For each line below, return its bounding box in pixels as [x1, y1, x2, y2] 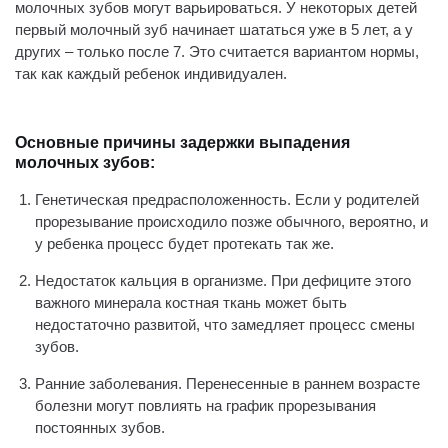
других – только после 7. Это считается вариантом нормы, [15, 43, 419, 60]
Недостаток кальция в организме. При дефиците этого [35, 272, 411, 289]
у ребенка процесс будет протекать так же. [35, 235, 334, 252]
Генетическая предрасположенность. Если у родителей [35, 191, 419, 208]
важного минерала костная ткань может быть [35, 294, 347, 311]
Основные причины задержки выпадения [15, 134, 350, 151]
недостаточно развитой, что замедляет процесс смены [35, 316, 415, 333]
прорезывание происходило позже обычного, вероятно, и [35, 213, 428, 230]
